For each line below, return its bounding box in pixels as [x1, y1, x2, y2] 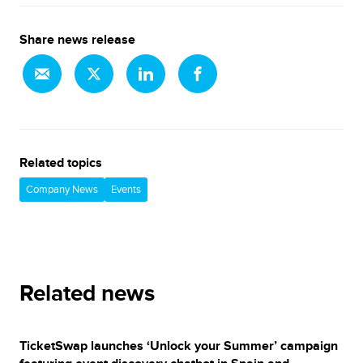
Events [111, 183, 141, 196]
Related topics [19, 155, 102, 171]
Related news [19, 280, 155, 308]
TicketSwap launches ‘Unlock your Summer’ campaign [19, 338, 338, 354]
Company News [26, 183, 98, 196]
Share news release [19, 32, 135, 48]
